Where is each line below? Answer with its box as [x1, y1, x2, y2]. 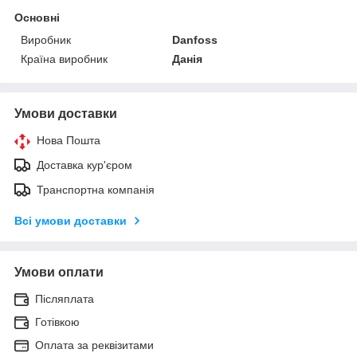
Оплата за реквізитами [35, 338, 154, 351]
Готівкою [35, 315, 80, 328]
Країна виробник [21, 52, 108, 65]
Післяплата [35, 292, 94, 305]
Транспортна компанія [37, 182, 155, 196]
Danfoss [172, 33, 218, 46]
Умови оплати [14, 265, 104, 279]
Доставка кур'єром [37, 158, 132, 171]
